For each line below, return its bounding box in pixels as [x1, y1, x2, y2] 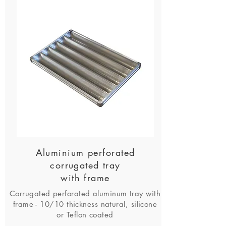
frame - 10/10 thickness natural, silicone [13, 199, 157, 209]
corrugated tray [50, 159, 121, 171]
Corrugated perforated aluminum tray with [10, 189, 160, 198]
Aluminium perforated [35, 146, 135, 158]
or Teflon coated [56, 210, 114, 219]
